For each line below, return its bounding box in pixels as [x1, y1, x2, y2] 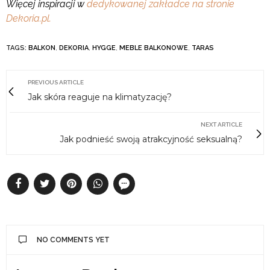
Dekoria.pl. [6, 13, 51, 25]
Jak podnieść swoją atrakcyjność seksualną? [60, 134, 242, 145]
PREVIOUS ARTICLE [28, 79, 84, 86]
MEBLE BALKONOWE [119, 44, 188, 52]
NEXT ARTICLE [201, 121, 242, 128]
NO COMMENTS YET [37, 236, 110, 245]
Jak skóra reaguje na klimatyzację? [28, 92, 172, 103]
